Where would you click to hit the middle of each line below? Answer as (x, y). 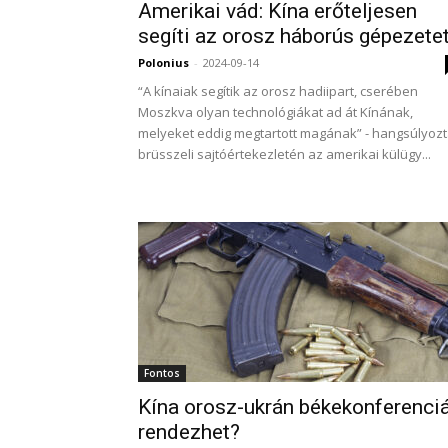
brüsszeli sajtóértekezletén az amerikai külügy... (284, 154)
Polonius (163, 62)
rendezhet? (189, 432)
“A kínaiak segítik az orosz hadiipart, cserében (278, 91)
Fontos (162, 373)
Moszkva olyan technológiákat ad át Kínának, (275, 112)
